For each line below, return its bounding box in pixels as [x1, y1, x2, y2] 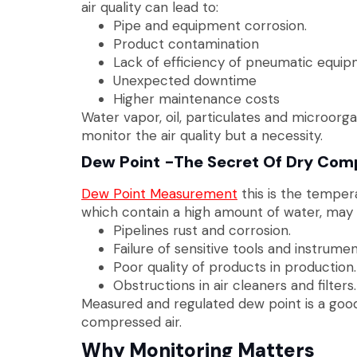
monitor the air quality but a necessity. [81, 126, 323, 144]
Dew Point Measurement [81, 184, 237, 202]
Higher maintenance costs [113, 89, 280, 108]
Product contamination [113, 34, 259, 53]
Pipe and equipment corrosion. [113, 16, 307, 34]
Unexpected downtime [113, 71, 257, 89]
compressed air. [81, 312, 182, 331]
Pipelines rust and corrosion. [113, 221, 291, 239]
